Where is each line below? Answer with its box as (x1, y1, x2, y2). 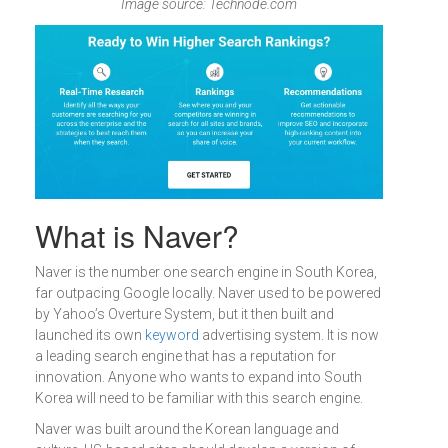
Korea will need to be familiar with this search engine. (35, 390, 363, 406)
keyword (145, 327, 199, 343)
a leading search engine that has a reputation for (35, 348, 336, 364)
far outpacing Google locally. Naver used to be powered (35, 285, 381, 301)
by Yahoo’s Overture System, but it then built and (35, 306, 334, 322)
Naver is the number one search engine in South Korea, (35, 264, 377, 280)
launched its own (35, 327, 145, 343)
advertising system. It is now (199, 327, 379, 343)
